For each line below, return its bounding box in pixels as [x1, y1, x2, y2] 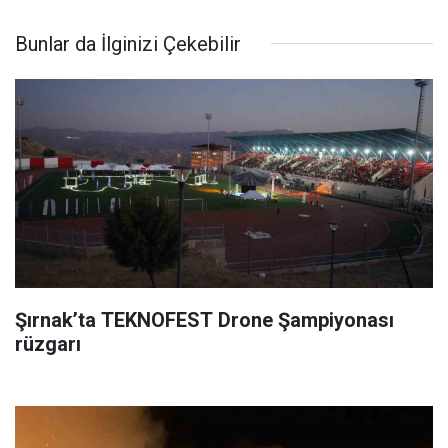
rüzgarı [15, 331, 81, 356]
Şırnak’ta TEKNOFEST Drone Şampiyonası [15, 307, 394, 332]
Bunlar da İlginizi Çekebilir [15, 31, 241, 56]
